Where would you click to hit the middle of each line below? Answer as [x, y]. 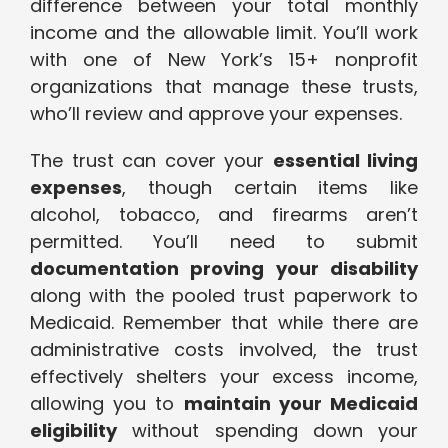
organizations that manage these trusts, [224, 87]
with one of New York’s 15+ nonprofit [224, 60]
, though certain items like [270, 188]
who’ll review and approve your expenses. [216, 114]
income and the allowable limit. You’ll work [224, 33]
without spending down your [267, 431]
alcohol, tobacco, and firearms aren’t [224, 215]
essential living [345, 161]
